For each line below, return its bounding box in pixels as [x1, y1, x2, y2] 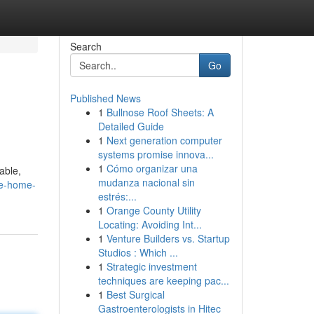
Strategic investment [106, 259, 197, 273]
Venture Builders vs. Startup [106, 231, 230, 245]
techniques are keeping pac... [97, 273, 229, 287]
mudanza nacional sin [97, 175, 195, 189]
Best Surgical [106, 287, 165, 301]
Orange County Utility [106, 203, 201, 217]
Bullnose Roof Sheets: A [106, 105, 214, 119]
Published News [69, 91, 141, 105]
